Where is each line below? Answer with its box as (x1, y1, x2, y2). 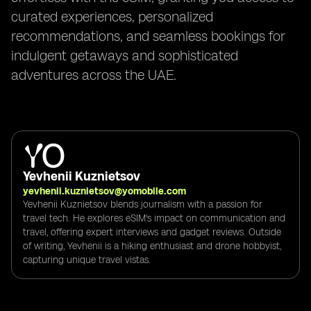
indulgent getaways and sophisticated (11, 47, 238, 64)
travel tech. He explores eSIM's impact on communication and (23, 212, 285, 224)
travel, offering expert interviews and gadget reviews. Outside (23, 226, 281, 238)
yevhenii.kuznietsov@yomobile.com (23, 185, 186, 197)
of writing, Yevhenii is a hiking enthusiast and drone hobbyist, (23, 239, 281, 252)
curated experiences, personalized (11, 8, 213, 25)
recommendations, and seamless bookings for (11, 28, 285, 44)
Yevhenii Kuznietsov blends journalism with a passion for (23, 198, 262, 210)
